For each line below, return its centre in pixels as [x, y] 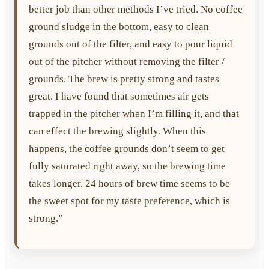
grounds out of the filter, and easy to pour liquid [131, 44]
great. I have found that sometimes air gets [119, 96]
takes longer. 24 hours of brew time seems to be [129, 183]
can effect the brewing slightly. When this [117, 131]
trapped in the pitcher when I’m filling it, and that [134, 113]
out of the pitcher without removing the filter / [127, 61]
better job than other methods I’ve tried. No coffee [136, 9]
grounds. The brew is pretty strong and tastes [124, 79]
